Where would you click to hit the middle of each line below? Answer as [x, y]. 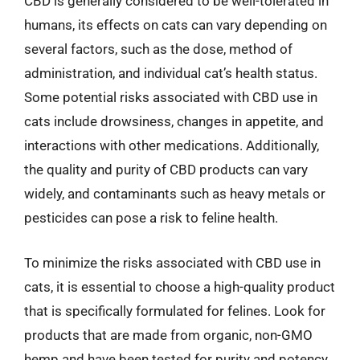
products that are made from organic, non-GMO [168, 335]
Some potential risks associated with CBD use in [171, 97]
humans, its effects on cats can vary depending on [176, 25]
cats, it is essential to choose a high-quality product [180, 286]
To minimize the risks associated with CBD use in [172, 262]
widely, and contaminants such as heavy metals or [175, 194]
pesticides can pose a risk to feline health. [151, 218]
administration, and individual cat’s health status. [171, 73]
